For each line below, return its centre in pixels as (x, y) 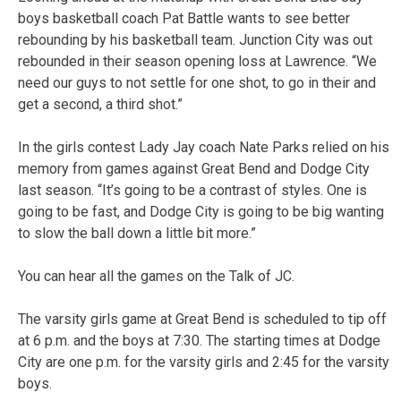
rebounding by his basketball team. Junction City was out (195, 39)
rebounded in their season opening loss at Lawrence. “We (197, 61)
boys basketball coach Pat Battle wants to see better (184, 18)
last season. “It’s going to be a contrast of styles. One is (192, 190)
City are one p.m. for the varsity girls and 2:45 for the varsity (204, 362)
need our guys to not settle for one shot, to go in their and (197, 82)
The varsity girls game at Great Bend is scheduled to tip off (202, 319)
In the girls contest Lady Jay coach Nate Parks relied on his (204, 147)
